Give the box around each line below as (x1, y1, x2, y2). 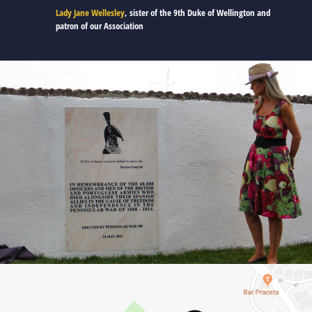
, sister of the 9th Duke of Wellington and (125, 6, 270, 19)
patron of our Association (56, 19, 143, 32)
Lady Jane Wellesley (56, 6, 125, 19)
